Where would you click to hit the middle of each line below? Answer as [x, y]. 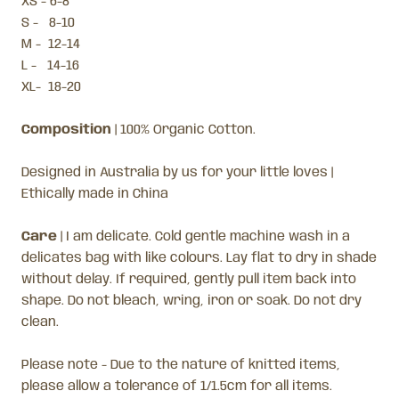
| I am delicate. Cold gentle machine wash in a [205, 236]
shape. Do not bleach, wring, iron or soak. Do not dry [191, 301]
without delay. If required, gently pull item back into [189, 279]
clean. [40, 322]
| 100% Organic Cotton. [185, 130]
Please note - [66, 365]
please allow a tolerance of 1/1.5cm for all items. [177, 386]
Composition [68, 130]
